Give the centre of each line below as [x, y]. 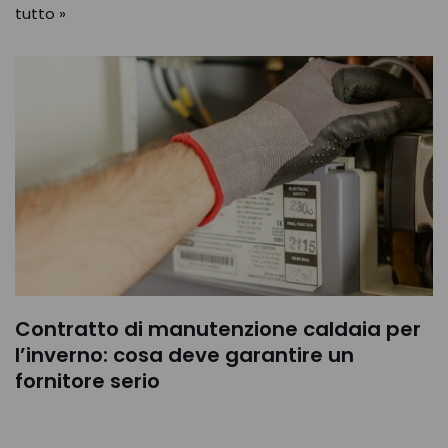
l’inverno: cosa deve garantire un [184, 355]
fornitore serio [87, 381]
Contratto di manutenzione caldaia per [218, 329]
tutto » [40, 13]
